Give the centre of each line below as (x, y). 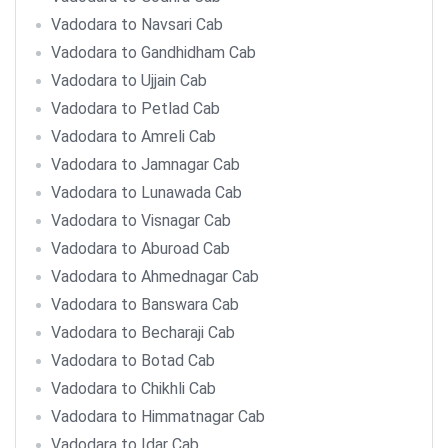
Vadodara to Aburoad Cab (140, 248)
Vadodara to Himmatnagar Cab (158, 416)
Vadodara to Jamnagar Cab (145, 164)
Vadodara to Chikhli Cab (133, 388)
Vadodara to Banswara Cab (145, 304)
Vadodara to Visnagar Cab (141, 220)
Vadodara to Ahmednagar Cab (155, 276)
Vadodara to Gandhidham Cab (153, 52)
